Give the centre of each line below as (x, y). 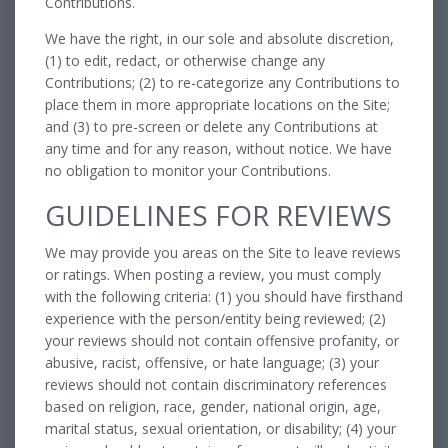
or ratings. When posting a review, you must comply (213, 274)
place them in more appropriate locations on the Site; (217, 104)
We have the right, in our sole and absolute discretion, (219, 38)
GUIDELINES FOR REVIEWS (218, 214)
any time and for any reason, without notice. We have (218, 148)
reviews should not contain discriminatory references (216, 384)
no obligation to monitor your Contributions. (188, 170)
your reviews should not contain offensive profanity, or (222, 340)
